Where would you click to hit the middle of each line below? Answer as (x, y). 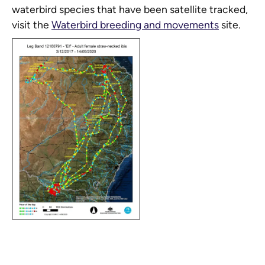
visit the (32, 25)
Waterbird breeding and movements (135, 25)
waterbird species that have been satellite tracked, (130, 9)
